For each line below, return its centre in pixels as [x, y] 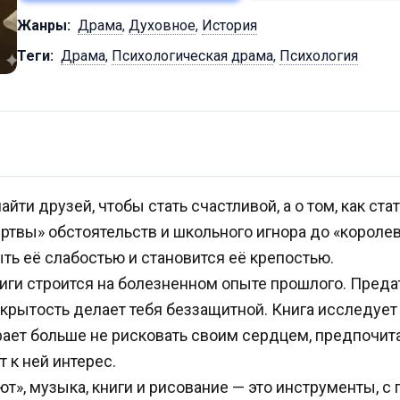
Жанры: [44, 26]
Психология [319, 56]
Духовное [162, 26]
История [229, 26]
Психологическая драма [192, 56]
